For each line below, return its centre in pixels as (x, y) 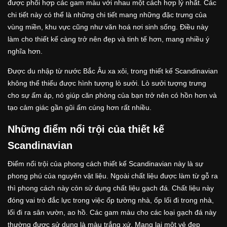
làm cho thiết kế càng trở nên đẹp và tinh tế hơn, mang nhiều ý (108, 39)
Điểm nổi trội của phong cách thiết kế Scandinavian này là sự (105, 164)
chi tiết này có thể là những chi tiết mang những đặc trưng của (107, 15)
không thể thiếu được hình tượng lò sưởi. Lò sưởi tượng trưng (107, 83)
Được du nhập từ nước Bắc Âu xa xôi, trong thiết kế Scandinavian (113, 71)
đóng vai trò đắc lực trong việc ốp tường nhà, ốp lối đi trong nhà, (111, 200)
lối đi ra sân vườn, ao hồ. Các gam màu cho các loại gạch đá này (112, 213)
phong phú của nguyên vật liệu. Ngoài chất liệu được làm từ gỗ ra (113, 176)
